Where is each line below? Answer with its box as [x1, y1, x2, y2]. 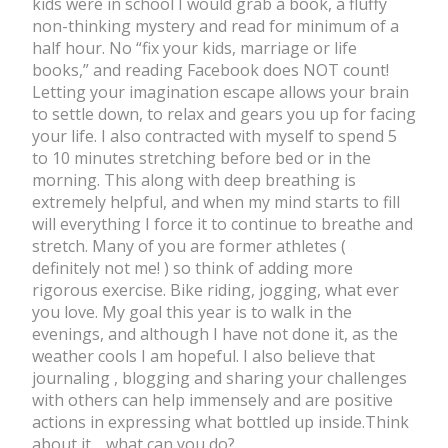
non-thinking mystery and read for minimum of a [32, 15, 399, 38]
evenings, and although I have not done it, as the [32, 323, 398, 346]
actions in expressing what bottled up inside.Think [32, 411, 409, 434]
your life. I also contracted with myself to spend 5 [32, 125, 397, 148]
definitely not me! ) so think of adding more [32, 257, 353, 280]
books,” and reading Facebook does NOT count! [32, 59, 389, 82]
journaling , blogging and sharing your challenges [32, 367, 407, 390]
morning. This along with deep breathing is [32, 169, 356, 192]
